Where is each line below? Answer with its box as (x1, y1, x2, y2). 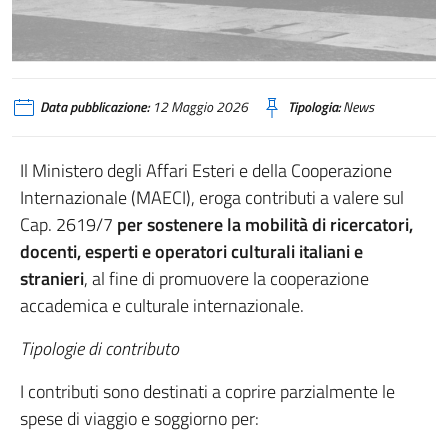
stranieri (20, 265, 84, 292)
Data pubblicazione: (40, 97, 149, 117)
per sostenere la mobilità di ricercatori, (117, 211, 413, 238)
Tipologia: (288, 97, 340, 117)
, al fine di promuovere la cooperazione (84, 265, 369, 292)
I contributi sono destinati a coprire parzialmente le (20, 378, 395, 405)
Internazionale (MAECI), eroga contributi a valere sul (20, 184, 404, 211)
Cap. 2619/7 (20, 211, 117, 238)
